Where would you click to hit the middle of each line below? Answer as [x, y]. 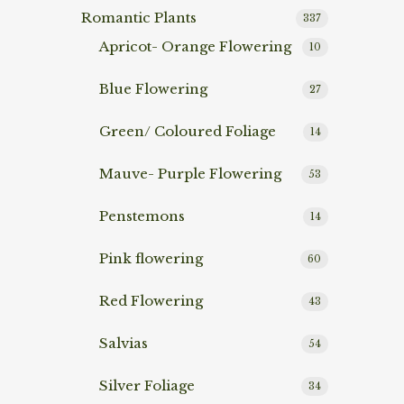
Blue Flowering [153, 89]
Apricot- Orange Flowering [195, 47]
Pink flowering [151, 259]
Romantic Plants [139, 18]
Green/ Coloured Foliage [188, 132]
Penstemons [142, 216]
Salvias [124, 344]
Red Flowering [151, 301]
